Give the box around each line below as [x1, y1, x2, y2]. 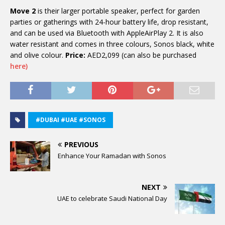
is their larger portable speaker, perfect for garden [36, 6, 200, 16]
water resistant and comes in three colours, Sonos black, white [10, 39, 214, 49]
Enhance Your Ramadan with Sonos [58, 151, 166, 161]
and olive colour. [10, 50, 65, 60]
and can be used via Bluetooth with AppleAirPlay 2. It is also [10, 28, 203, 38]
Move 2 [10, 6, 36, 16]
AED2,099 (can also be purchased [85, 50, 196, 60]
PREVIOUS [64, 140, 98, 150]
